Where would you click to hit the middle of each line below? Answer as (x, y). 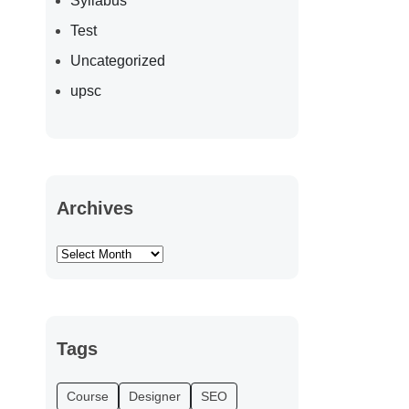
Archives (94, 208)
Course (87, 396)
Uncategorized (117, 60)
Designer (154, 396)
